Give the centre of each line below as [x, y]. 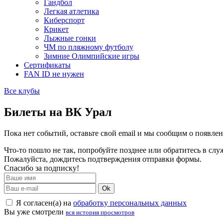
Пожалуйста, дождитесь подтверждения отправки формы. [103, 159]
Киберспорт [64, 20]
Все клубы [22, 91]
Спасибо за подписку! [42, 168]
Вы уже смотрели [35, 212]
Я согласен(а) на [44, 203]
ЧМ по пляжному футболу [89, 47]
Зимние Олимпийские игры [92, 56]
